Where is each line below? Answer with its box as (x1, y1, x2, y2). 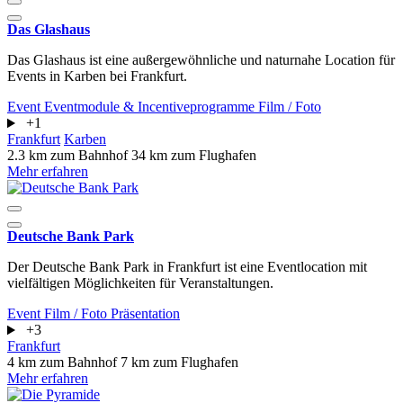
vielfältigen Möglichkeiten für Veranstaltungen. (7, 275, 273, 291)
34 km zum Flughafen (131, 148, 256, 164)
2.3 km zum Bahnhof (7, 148, 131, 164)
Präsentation (111, 306, 180, 322)
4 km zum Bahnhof (7, 354, 121, 371)
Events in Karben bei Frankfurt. (7, 68, 187, 85)
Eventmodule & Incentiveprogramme (44, 99, 258, 115)
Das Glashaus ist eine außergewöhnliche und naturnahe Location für (7, 52, 395, 68)
